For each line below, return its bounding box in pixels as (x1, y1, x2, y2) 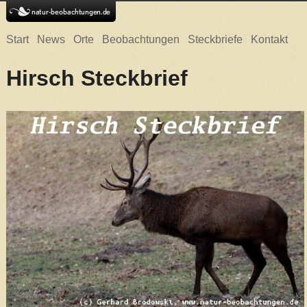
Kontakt (250, 34, 288, 45)
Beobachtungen (101, 34, 180, 45)
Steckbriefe (187, 34, 243, 45)
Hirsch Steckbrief (5, 66, 188, 90)
